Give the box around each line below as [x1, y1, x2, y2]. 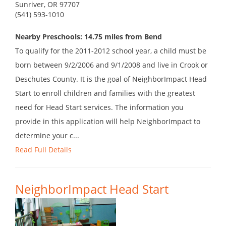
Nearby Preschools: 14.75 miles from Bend [15, 32, 162, 42]
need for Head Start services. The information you [15, 102, 184, 112]
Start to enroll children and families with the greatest [15, 88, 195, 98]
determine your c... [15, 131, 79, 141]
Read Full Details [15, 145, 72, 155]
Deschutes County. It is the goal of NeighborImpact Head [15, 74, 207, 84]
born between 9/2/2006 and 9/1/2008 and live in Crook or [15, 60, 208, 70]
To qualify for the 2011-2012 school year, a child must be [15, 46, 206, 56]
